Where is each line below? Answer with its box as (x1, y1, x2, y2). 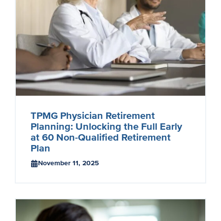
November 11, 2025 (38, 159, 99, 167)
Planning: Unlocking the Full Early (31, 121, 182, 133)
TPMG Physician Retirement (31, 110, 155, 122)
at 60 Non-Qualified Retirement (31, 132, 171, 144)
